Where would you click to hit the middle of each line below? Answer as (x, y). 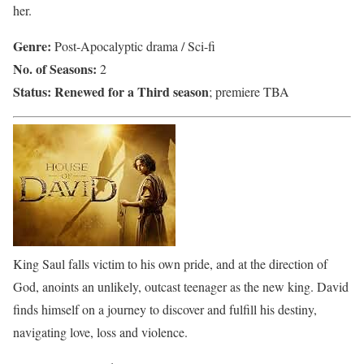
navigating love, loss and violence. (100, 331)
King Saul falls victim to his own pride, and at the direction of (170, 263)
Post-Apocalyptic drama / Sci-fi (135, 45)
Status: (32, 91)
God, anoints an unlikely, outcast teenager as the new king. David (181, 286)
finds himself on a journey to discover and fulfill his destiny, (165, 309)
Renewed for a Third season (132, 91)
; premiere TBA (249, 91)
